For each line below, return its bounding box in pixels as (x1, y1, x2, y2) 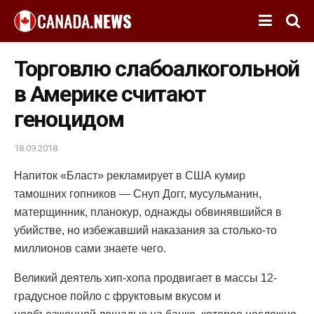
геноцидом (14, 106, 124, 132)
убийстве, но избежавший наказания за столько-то (14, 224, 277, 236)
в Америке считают (14, 81, 206, 107)
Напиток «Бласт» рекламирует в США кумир (14, 169, 245, 182)
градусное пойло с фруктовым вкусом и (14, 289, 221, 302)
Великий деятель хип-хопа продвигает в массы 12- (14, 271, 277, 284)
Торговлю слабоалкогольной (14, 55, 299, 82)
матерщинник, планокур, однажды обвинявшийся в (14, 205, 282, 218)
